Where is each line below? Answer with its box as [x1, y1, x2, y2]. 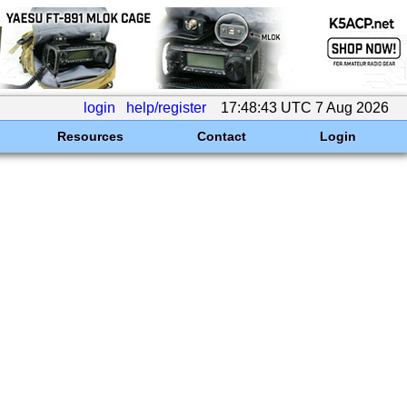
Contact [196, 129, 246, 144]
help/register [126, 100, 206, 115]
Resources [56, 129, 124, 144]
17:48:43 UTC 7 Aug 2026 [217, 100, 392, 115]
